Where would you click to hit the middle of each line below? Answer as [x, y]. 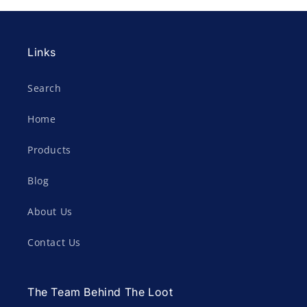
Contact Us [54, 242]
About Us [50, 211]
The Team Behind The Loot [100, 292]
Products [49, 150]
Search [45, 88]
